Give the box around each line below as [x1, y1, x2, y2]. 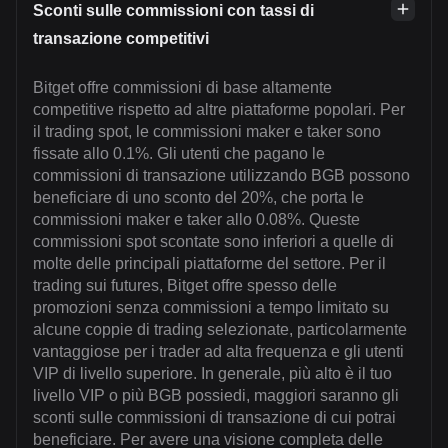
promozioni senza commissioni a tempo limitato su [33, 299, 389, 317]
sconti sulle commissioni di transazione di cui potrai [33, 409, 396, 427]
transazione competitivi [33, 30, 209, 48]
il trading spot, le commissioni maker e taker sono [33, 123, 381, 141]
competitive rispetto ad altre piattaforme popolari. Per [33, 101, 405, 119]
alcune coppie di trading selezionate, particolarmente [33, 321, 407, 339]
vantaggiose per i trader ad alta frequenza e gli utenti [33, 343, 404, 361]
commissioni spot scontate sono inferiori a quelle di [33, 233, 394, 251]
